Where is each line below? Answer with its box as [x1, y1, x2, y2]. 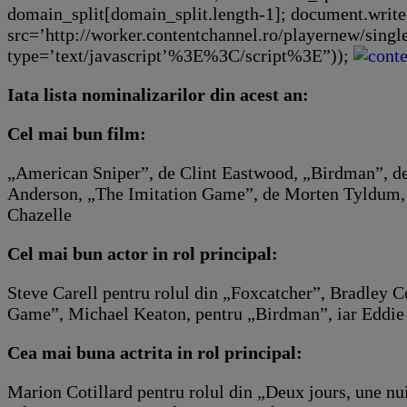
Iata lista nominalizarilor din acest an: [7, 84, 309, 104]
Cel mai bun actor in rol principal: [7, 243, 278, 263]
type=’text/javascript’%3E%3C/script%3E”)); [7, 45, 353, 65]
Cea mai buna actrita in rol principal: [7, 342, 303, 362]
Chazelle [7, 203, 72, 224]
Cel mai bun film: [7, 123, 146, 144]
